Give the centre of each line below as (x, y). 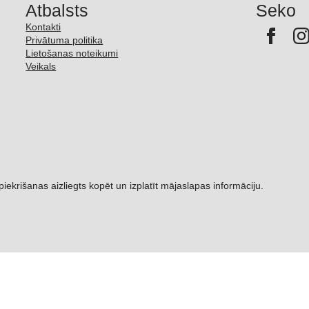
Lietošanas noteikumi (72, 53)
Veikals (41, 66)
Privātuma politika (64, 40)
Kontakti (43, 27)
